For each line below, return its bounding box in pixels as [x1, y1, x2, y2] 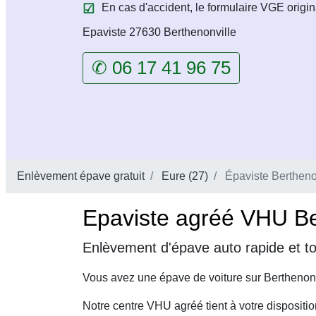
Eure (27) [162, 170, 208, 182]
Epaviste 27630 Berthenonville [83, 26, 236, 38]
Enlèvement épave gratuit [17, 170, 145, 182]
